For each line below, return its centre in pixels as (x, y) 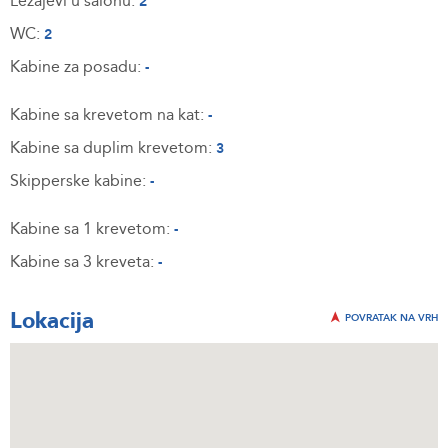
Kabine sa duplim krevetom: (113, 148)
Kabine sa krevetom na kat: (109, 115)
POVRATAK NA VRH (390, 318)
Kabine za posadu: (77, 67)
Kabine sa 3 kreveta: (84, 262)
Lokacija (52, 321)
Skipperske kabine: (80, 181)
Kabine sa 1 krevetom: (92, 229)
